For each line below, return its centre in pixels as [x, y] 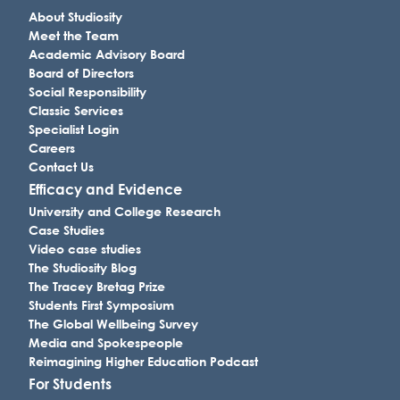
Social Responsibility [87, 92]
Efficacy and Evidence [105, 189]
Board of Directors [81, 73]
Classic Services [76, 111]
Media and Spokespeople [106, 343]
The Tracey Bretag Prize [97, 287]
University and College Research [125, 212]
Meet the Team [74, 36]
